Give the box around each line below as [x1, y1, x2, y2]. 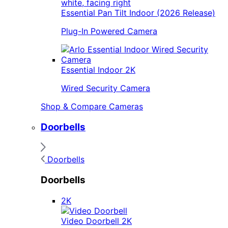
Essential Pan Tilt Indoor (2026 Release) [61, 7, 215, 18]
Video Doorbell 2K [61, 215, 132, 226]
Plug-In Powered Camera [61, 25, 157, 36]
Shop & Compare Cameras [41, 101, 143, 111]
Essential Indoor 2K [61, 64, 135, 75]
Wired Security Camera [61, 82, 150, 93]
